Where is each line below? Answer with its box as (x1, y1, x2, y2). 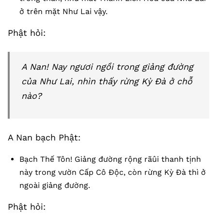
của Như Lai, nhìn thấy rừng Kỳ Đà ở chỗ (21, 76, 192, 86)
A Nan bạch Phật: (8, 132, 80, 142)
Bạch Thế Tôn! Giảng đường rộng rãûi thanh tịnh (19, 155, 201, 164)
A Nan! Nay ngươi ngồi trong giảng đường (21, 62, 193, 72)
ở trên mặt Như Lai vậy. (19, 7, 108, 16)
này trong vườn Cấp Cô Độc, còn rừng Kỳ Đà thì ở (19, 168, 206, 177)
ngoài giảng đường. (19, 181, 90, 190)
